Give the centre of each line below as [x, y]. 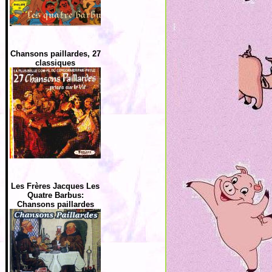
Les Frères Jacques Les [55, 186]
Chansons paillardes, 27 [55, 54]
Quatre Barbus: [55, 195]
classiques [55, 63]
